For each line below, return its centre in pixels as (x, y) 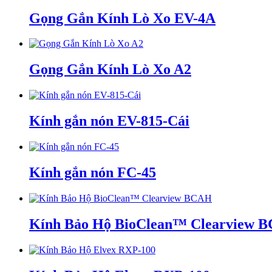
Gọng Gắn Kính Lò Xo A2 (110, 70)
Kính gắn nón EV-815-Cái (109, 121)
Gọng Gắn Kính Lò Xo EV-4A (122, 18)
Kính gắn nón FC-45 (93, 172)
